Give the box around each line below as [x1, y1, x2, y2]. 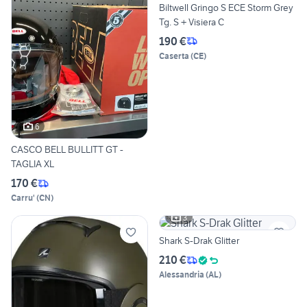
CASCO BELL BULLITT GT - [11, 143, 123, 156]
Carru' [11, 193, 35, 204]
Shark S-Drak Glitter [159, 234, 239, 247]
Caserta [159, 50, 189, 61]
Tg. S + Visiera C [159, 15, 224, 28]
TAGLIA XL [11, 158, 54, 171]
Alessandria [159, 269, 204, 280]
